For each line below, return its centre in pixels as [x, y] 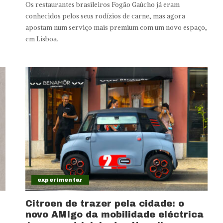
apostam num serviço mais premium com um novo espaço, [116, 28]
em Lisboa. [42, 39]
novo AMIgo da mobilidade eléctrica [114, 214]
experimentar [60, 179]
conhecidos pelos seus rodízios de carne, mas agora [105, 16]
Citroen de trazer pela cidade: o [105, 203]
